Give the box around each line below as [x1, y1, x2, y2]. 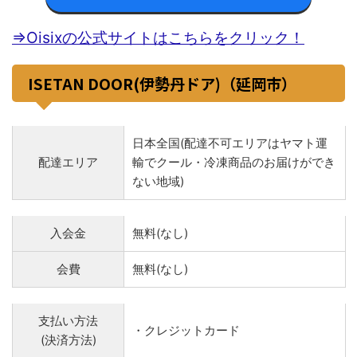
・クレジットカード [132, 322, 240, 338]
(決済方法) [40, 331, 96, 347]
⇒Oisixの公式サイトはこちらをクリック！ [12, 27, 304, 47]
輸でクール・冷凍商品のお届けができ [132, 154, 335, 170]
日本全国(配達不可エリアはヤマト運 [132, 135, 328, 151]
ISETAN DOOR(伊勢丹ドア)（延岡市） [28, 72, 296, 94]
